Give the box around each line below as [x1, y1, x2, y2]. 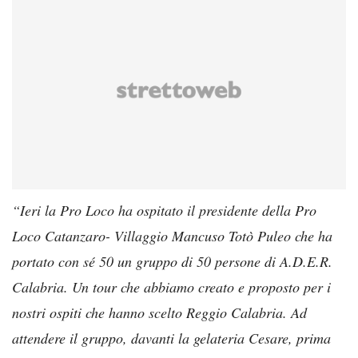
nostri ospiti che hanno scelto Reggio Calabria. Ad [12, 302, 307, 322]
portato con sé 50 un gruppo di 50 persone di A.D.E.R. [12, 251, 332, 271]
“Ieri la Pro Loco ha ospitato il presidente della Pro [12, 200, 316, 220]
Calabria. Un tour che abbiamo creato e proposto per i [12, 276, 331, 296]
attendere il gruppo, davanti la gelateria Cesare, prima [12, 328, 331, 348]
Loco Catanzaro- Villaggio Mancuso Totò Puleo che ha [12, 225, 332, 245]
